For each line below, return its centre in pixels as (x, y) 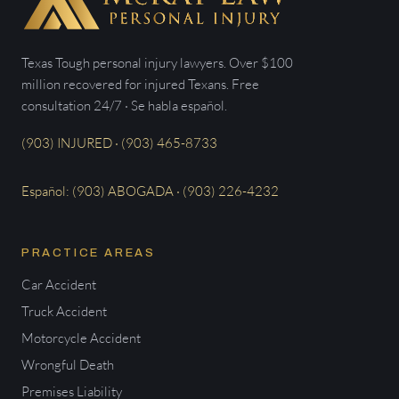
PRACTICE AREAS (89, 252)
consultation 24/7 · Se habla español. (124, 105)
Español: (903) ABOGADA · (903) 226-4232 (150, 191)
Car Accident (59, 284)
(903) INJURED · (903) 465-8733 (119, 142)
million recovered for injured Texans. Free (140, 84)
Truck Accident (64, 311)
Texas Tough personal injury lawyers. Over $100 (157, 62)
